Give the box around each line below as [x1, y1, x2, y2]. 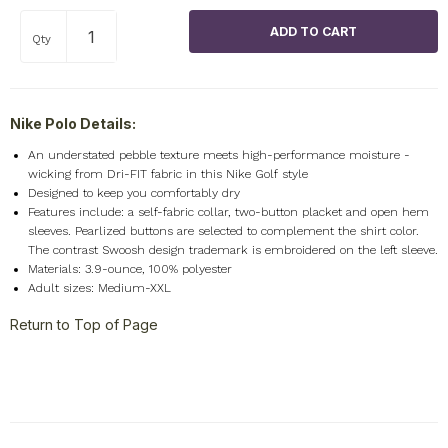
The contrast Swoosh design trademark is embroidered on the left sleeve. [27, 243, 438, 258]
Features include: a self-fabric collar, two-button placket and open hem [27, 205, 429, 220]
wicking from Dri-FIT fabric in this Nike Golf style [27, 167, 308, 182]
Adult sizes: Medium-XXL [27, 281, 171, 296]
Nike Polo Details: [9, 115, 136, 133]
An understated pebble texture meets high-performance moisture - [27, 148, 410, 163]
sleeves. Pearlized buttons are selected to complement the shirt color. [27, 224, 419, 239]
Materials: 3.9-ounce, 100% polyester [27, 262, 232, 277]
